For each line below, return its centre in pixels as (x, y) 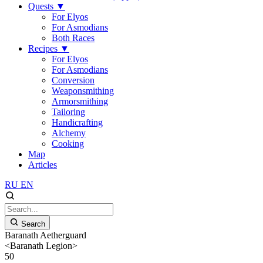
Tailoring (68, 112)
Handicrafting (77, 122)
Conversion (73, 80)
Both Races (73, 38)
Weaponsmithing (83, 91)
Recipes (44, 48)
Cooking (68, 144)
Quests (42, 6)
